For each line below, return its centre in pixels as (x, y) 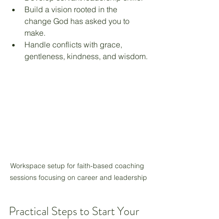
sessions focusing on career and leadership (78, 177)
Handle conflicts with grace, (74, 44)
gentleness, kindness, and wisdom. (86, 56)
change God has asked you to (78, 21)
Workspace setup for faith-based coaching (78, 165)
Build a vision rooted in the (72, 9)
